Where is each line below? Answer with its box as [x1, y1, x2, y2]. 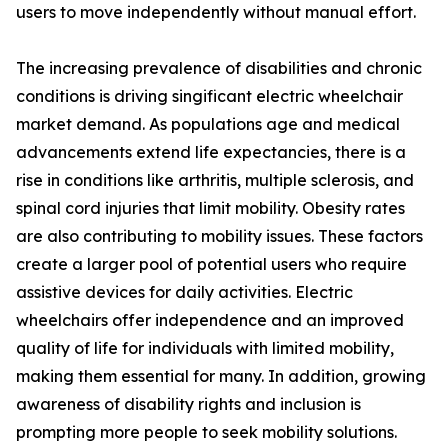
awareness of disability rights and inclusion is [16, 394, 361, 415]
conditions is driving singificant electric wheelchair [16, 86, 403, 107]
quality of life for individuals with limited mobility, [16, 338, 394, 359]
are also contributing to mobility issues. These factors [16, 226, 423, 247]
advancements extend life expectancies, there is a [16, 142, 406, 163]
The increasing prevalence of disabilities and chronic [16, 58, 422, 79]
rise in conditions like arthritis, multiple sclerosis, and [16, 170, 414, 191]
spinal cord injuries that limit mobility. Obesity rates [16, 198, 405, 219]
